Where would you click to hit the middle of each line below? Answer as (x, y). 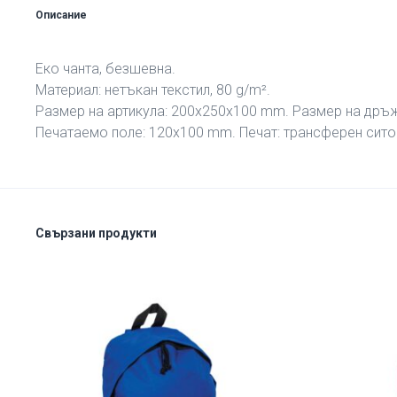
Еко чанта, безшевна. (105, 69)
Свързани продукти (96, 233)
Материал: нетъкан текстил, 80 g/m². (153, 90)
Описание (61, 15)
